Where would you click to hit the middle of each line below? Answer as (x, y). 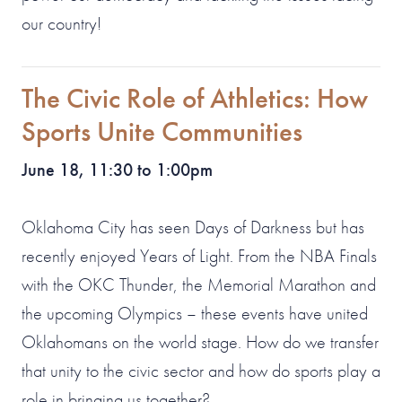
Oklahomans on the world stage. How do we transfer (200, 342)
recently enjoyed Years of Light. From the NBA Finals (199, 256)
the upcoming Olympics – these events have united (195, 313)
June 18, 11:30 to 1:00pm (117, 170)
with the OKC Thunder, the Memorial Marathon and (199, 284)
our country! (61, 23)
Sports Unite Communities (162, 131)
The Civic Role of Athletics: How (195, 98)
